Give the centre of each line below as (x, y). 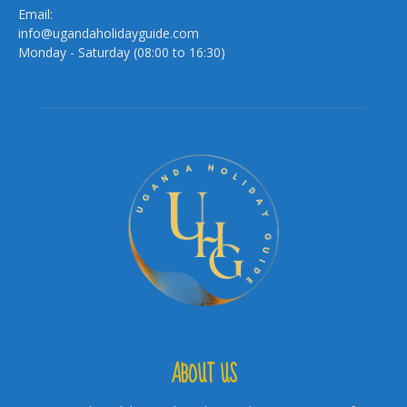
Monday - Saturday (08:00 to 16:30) (122, 53)
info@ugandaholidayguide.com (109, 34)
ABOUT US (203, 374)
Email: (35, 15)
